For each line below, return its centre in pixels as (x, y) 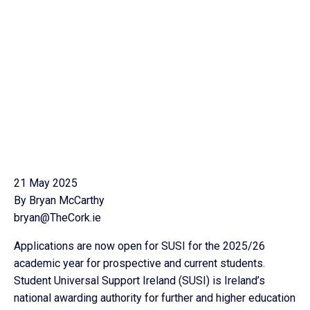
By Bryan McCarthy (59, 200)
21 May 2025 (46, 183)
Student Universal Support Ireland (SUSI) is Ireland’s (139, 281)
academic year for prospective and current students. (139, 263)
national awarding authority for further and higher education (155, 298)
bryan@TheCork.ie (57, 218)
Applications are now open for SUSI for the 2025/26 (139, 246)
